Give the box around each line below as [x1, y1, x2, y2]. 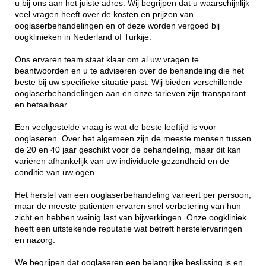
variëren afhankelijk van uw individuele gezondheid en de [15, 156, 229, 166]
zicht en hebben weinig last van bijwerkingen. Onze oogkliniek [15, 213, 246, 222]
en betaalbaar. [15, 100, 69, 109]
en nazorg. [15, 235, 55, 245]
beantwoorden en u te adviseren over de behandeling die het [15, 66, 244, 75]
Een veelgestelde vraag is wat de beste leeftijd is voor [15, 122, 216, 132]
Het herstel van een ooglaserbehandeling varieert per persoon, [15, 190, 251, 199]
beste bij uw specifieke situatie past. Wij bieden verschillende [15, 77, 242, 87]
